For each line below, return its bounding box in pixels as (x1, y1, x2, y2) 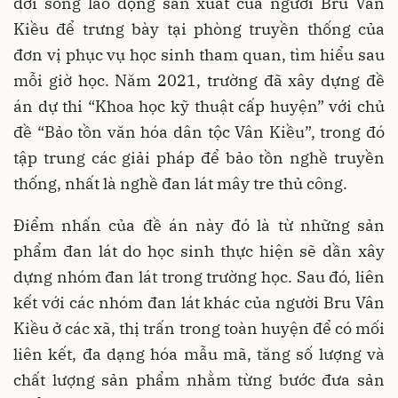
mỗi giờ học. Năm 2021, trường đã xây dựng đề (13, 70, 385, 91)
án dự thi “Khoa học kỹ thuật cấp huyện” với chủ (13, 96, 385, 116)
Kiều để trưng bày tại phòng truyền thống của (13, 19, 385, 39)
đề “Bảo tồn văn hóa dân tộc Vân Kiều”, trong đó (13, 122, 385, 142)
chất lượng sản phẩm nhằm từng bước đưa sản (13, 370, 385, 390)
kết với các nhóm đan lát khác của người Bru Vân (13, 292, 385, 313)
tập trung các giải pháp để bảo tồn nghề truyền (13, 147, 385, 168)
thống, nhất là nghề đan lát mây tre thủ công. (13, 173, 347, 194)
